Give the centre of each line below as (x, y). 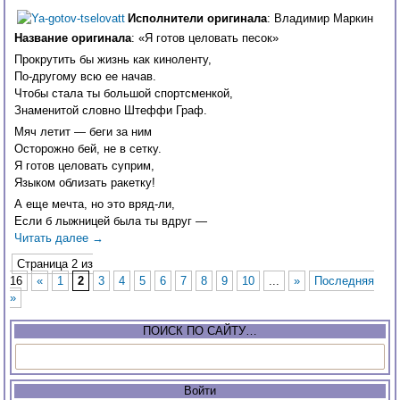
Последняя (345, 281)
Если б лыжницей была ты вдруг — (111, 221)
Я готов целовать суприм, (85, 166)
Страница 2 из (55, 264)
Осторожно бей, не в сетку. (88, 149)
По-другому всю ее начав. (86, 77)
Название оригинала (73, 38)
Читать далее (54, 238)
